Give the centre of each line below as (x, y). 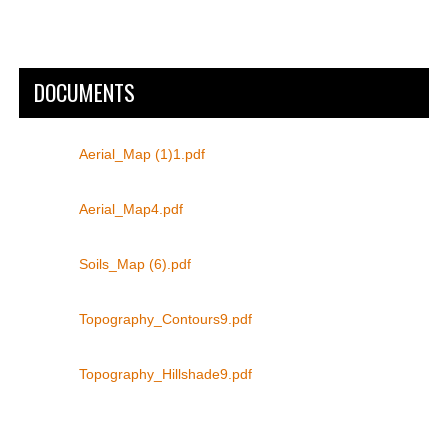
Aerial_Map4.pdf (130, 208)
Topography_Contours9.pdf (165, 318)
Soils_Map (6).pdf (134, 263)
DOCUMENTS (84, 91)
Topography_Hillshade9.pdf (165, 373)
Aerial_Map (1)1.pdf (141, 153)
